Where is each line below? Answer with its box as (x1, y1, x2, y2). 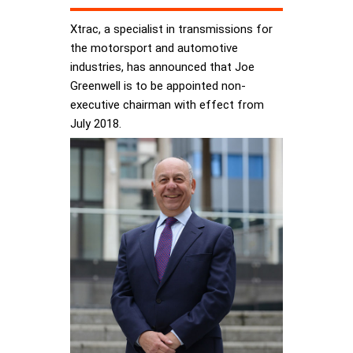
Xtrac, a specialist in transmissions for (70, 22, 273, 37)
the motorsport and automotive (70, 41, 238, 56)
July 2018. (70, 117, 121, 132)
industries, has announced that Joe (70, 60, 255, 75)
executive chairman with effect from (70, 98, 264, 113)
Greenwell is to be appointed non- (70, 79, 246, 94)
